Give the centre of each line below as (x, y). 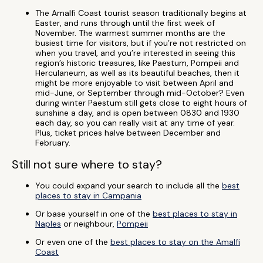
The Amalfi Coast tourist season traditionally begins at (141, 13)
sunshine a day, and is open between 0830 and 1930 (137, 113)
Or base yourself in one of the (94, 214)
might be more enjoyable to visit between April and (134, 83)
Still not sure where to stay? (87, 164)
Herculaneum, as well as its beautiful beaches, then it (137, 73)
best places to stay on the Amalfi (175, 242)
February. (53, 143)
